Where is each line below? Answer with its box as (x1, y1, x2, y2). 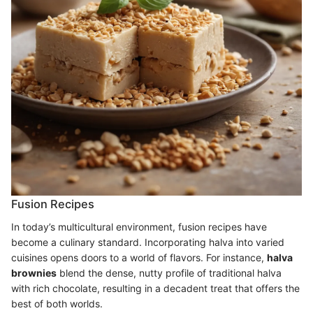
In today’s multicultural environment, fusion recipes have (11, 220, 267, 233)
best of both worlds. (11, 297, 103, 310)
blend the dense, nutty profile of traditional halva (57, 266, 282, 279)
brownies (11, 266, 57, 279)
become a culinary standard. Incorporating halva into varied (11, 235, 284, 248)
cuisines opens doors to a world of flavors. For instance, (11, 251, 267, 263)
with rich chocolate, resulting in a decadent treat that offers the (11, 282, 300, 294)
